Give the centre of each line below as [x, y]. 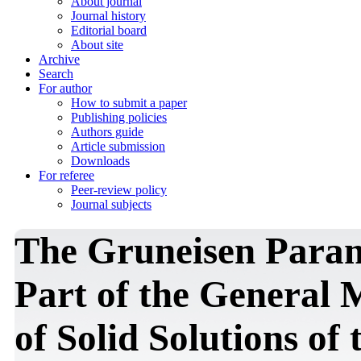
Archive [59, 59]
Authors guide [107, 132]
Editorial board [109, 30]
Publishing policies [119, 117]
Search [56, 74]
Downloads [100, 161]
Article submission [118, 146]
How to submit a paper [129, 103]
